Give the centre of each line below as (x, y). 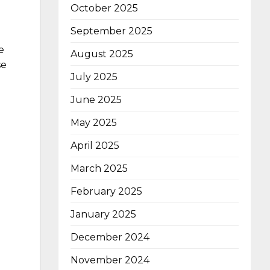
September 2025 (111, 31)
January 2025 (103, 215)
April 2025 (95, 146)
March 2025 (99, 169)
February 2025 (106, 192)
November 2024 (110, 260)
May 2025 (94, 123)
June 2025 (96, 100)
